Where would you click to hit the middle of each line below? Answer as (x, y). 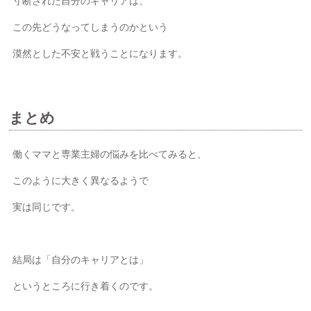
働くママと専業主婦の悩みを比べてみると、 (110, 154)
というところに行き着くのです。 (86, 286)
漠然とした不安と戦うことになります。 (100, 53)
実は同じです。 (47, 207)
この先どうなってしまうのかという (91, 27)
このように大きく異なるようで (81, 180)
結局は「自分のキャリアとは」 (81, 259)
